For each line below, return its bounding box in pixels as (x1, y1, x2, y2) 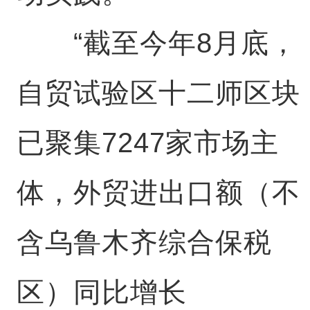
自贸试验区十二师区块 (16, 77, 300, 108)
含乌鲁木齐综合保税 (16, 227, 272, 257)
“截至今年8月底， (16, 28, 298, 58)
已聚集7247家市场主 (16, 127, 279, 158)
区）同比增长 (16, 277, 187, 307)
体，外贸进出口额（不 (16, 177, 300, 208)
